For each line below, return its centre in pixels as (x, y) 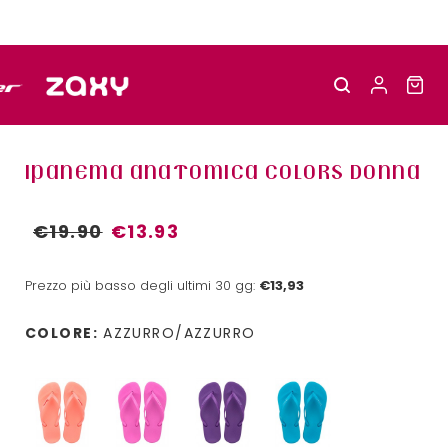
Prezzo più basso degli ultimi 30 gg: (142, 285)
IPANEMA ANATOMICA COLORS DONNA (223, 171)
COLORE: (62, 333)
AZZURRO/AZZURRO (179, 333)
